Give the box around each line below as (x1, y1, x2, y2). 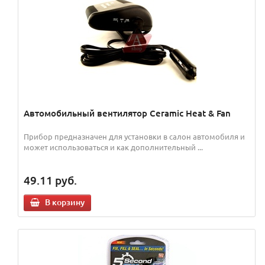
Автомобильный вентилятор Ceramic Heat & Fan (24, 107, 231, 119)
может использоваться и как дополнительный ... (24, 142, 203, 153)
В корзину (45, 196, 85, 208)
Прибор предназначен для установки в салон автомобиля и (24, 131, 245, 142)
